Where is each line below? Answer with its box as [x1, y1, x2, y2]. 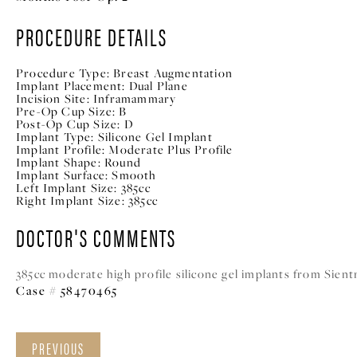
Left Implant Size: [16, 179, 118, 196]
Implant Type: [16, 128, 95, 145]
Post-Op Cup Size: [16, 116, 121, 132]
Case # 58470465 [16, 282, 118, 298]
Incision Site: [16, 90, 90, 107]
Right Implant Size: [16, 192, 125, 209]
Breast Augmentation [113, 65, 233, 81]
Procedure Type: [16, 65, 110, 81]
